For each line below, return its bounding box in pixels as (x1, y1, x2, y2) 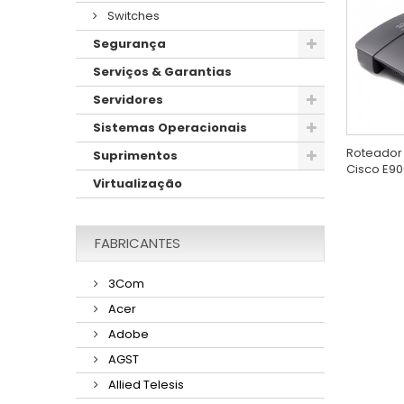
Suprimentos (93, 146, 178, 164)
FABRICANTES (95, 233, 180, 252)
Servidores (93, 90, 163, 108)
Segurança (93, 34, 166, 52)
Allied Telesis (106, 375, 184, 393)
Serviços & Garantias (93, 62, 232, 80)
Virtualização (93, 174, 182, 192)
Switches (105, 6, 160, 24)
